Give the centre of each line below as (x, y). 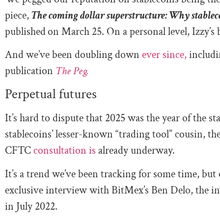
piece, (18, 15)
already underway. (135, 151)
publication (30, 71)
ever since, (164, 55)
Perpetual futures (51, 94)
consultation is (63, 151)
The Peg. (72, 71)
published (25, 31)
